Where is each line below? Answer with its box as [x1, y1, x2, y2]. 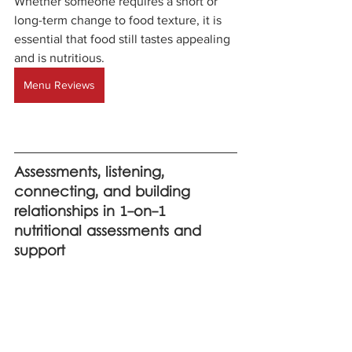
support [14, 241, 65, 262]
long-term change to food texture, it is [14, 13, 225, 27]
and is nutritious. [14, 50, 104, 64]
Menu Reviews [24, 78, 95, 91]
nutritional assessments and [14, 222, 206, 242]
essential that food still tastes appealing [14, 31, 233, 46]
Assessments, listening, [14, 163, 169, 183]
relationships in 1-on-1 [14, 202, 170, 222]
